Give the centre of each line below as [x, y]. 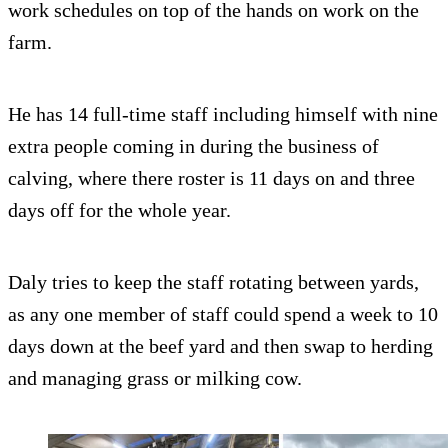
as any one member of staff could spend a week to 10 [223, 313]
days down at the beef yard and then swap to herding [220, 345]
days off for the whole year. [119, 209]
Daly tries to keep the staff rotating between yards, [213, 281]
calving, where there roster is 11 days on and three [211, 177]
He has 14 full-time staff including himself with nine [223, 113]
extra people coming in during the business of [193, 145]
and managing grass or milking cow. [155, 377]
